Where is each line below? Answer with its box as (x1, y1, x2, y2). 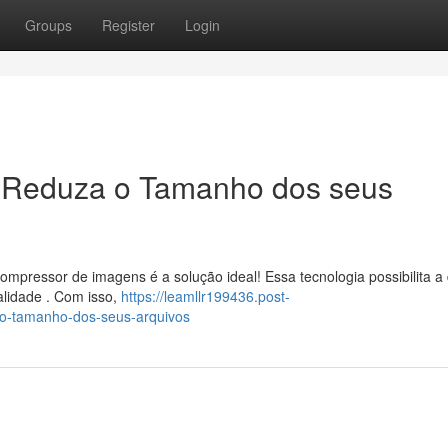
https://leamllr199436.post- (121, 286, 290, 306)
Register (102, 15, 155, 35)
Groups (25, 15, 72, 35)
